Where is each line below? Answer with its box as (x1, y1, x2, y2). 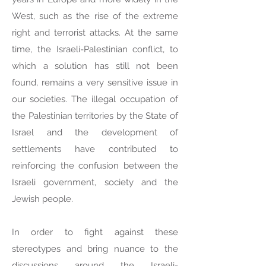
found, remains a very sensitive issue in (12, 77, 178, 88)
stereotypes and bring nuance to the (12, 243, 178, 254)
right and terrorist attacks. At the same (12, 27, 178, 38)
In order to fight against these (12, 227, 178, 237)
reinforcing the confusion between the (12, 160, 178, 171)
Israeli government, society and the (12, 177, 178, 188)
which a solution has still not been (12, 61, 178, 71)
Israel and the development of (12, 127, 178, 138)
